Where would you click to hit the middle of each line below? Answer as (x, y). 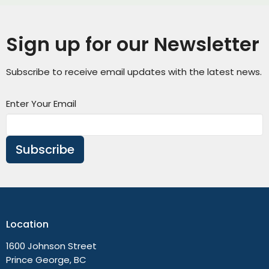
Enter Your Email (41, 104)
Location (27, 225)
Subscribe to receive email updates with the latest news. (134, 72)
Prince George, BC (46, 259)
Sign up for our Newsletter (133, 44)
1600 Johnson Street (51, 246)
